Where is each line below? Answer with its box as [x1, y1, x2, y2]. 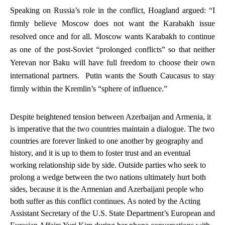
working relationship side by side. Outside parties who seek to [10, 161, 206, 169]
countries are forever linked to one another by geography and [10, 137, 203, 145]
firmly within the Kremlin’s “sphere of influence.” [10, 84, 167, 93]
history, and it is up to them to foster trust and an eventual [10, 149, 190, 157]
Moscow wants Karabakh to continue [94, 32, 215, 41]
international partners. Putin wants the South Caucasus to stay [10, 71, 215, 80]
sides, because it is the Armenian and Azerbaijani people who [10, 185, 203, 193]
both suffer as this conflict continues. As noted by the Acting [10, 197, 200, 205]
